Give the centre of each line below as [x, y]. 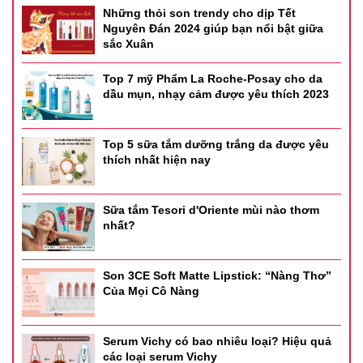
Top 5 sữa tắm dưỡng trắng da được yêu [216, 144]
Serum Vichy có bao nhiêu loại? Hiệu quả [217, 341]
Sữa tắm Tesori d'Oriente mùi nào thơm [211, 209]
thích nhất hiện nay [157, 159]
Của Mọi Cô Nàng [151, 290]
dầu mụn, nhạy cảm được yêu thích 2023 [216, 94]
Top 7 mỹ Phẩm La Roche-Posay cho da [213, 78]
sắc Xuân [128, 43]
